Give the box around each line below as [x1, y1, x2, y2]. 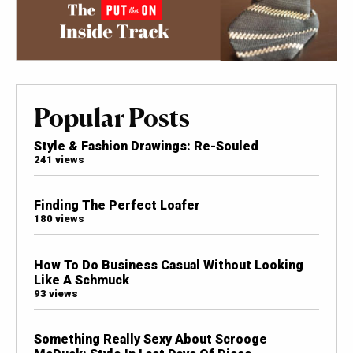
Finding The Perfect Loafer [33, 198, 200, 214]
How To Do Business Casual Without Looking [33, 257, 303, 273]
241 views [33, 154, 84, 166]
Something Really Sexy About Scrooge [33, 331, 267, 347]
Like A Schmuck [33, 272, 129, 288]
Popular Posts [33, 102, 190, 134]
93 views [33, 287, 78, 299]
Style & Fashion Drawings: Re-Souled [33, 139, 258, 154]
